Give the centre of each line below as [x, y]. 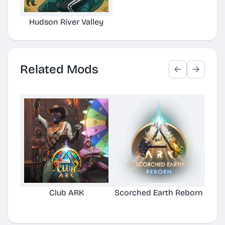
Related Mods [59, 69]
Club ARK [66, 193]
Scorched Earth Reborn [159, 193]
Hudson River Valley [66, 22]
